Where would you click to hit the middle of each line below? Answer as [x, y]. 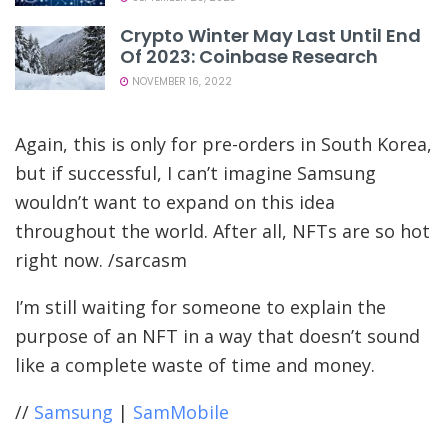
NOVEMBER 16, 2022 [180, 81]
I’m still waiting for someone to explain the [200, 307]
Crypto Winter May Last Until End [270, 35]
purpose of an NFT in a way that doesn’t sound [217, 336]
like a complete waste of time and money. [195, 365]
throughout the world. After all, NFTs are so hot [222, 231]
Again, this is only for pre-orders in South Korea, [223, 144]
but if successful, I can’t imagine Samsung [195, 173]
